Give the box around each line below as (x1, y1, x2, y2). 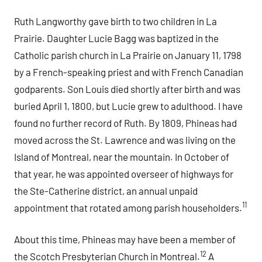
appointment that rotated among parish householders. (14, 201, 242, 213)
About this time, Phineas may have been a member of (14, 233, 236, 246)
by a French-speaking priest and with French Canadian (14, 65, 243, 78)
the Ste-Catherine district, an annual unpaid (14, 184, 198, 196)
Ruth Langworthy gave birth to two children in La (14, 15, 217, 27)
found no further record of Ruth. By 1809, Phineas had (14, 116, 237, 129)
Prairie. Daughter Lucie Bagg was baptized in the (14, 32, 219, 44)
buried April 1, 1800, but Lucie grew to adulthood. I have (14, 99, 243, 112)
